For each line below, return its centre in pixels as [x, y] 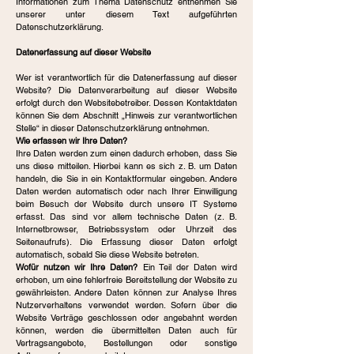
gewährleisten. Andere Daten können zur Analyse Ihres [126, 292]
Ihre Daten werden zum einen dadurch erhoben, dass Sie [126, 153]
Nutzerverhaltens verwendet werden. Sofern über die [126, 305]
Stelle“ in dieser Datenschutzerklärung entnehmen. [113, 128]
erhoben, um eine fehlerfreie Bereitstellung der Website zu [126, 280]
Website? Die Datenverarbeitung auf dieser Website [126, 90]
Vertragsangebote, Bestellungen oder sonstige [126, 343]
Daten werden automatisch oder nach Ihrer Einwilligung [126, 191]
